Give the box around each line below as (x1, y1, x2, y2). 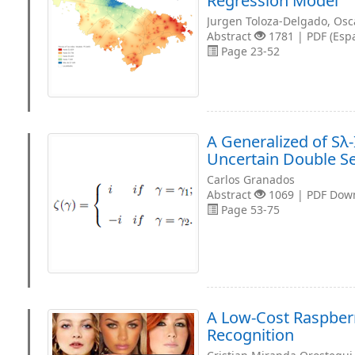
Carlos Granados (207, 172, 295, 187)
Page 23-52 (218, 44, 280, 59)
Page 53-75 (218, 202, 280, 217)
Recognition (207, 324, 294, 345)
